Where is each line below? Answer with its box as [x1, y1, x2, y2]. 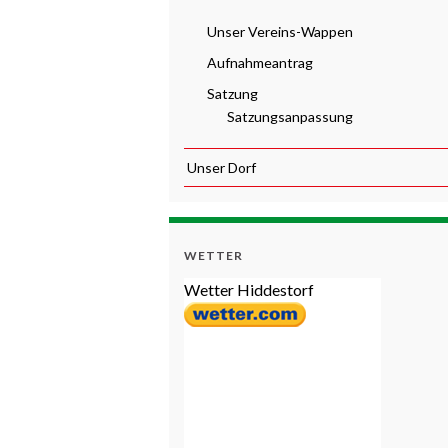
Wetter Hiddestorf [184, 279, 314, 299]
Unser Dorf [184, 158, 256, 176]
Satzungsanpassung [224, 107, 353, 125]
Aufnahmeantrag [204, 53, 313, 71]
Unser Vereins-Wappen [204, 22, 353, 40]
